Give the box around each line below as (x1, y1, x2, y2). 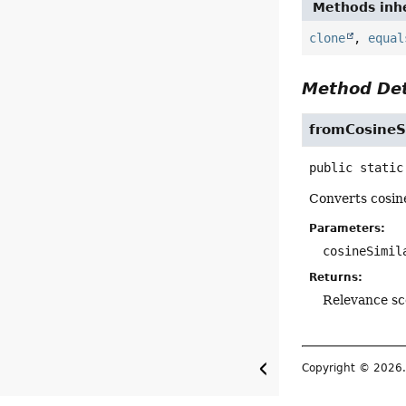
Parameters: (309, 222, 386, 236)
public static (309, 160, 404, 176)
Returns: (309, 271, 363, 285)
